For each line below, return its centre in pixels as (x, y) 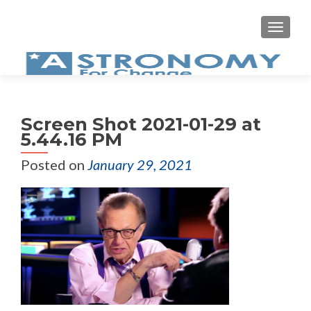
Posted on (54, 165)
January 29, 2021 (140, 165)
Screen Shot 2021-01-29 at (141, 124)
